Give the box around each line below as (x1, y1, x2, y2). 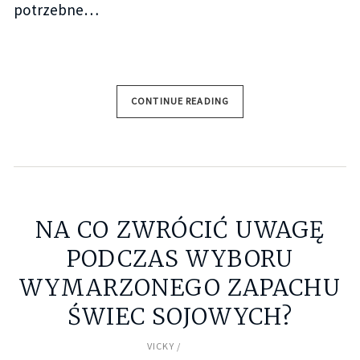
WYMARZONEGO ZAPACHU (19, 272, 341, 302)
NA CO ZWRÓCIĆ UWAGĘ (35, 215, 325, 244)
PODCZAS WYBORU (67, 243, 293, 273)
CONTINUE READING (131, 95, 229, 108)
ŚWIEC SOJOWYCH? (67, 301, 293, 331)
